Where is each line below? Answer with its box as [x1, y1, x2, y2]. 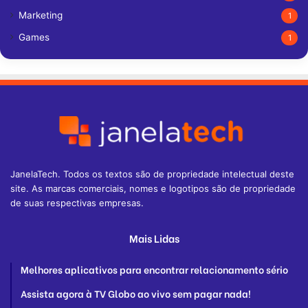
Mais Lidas [129, 230, 179, 245]
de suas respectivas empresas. [10, 197, 144, 208]
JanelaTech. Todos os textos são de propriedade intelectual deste [10, 168, 294, 179]
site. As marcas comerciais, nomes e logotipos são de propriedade [10, 183, 296, 194]
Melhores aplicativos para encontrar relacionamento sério [21, 262, 288, 276]
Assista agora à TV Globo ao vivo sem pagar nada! [21, 286, 251, 300]
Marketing [19, 10, 63, 21]
